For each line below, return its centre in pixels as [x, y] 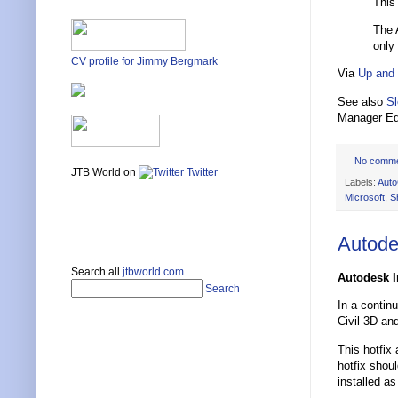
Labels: [361, 183]
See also [362, 101]
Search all [97, 272]
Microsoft [365, 198]
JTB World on [105, 173]
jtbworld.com [153, 272]
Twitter [201, 173]
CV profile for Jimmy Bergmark [144, 62]
